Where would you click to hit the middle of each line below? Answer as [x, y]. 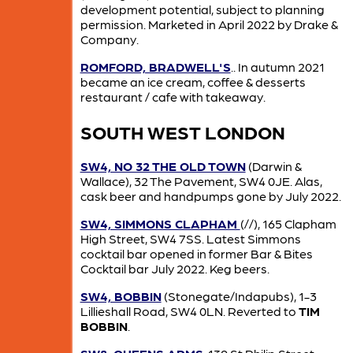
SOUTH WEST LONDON [182, 131]
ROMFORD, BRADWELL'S [155, 66]
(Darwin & [273, 165]
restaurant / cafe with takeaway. [173, 96]
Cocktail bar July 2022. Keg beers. [175, 268]
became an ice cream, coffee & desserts [193, 81]
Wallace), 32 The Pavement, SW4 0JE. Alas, [201, 180]
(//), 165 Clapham [288, 223]
